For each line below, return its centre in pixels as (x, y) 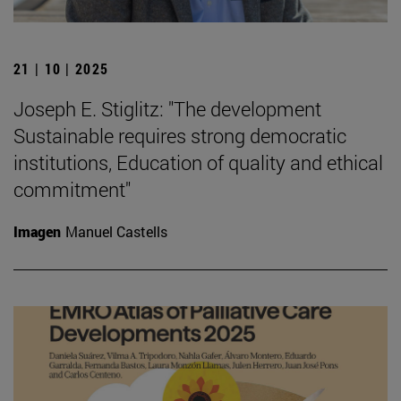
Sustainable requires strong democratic (180, 135)
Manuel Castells (116, 231)
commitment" (72, 189)
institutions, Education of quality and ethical (198, 162)
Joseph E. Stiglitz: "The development (167, 108)
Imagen (37, 231)
